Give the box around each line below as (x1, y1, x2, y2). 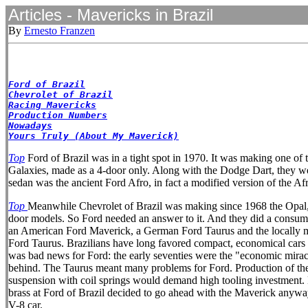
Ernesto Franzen (24, 25, 95, 36)
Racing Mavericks (8, 100, 96, 110)
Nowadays (8, 120, 52, 131)
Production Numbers (8, 110, 107, 120)
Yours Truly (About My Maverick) (8, 131, 179, 141)
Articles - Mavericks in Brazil (8, 5, 213, 24)
